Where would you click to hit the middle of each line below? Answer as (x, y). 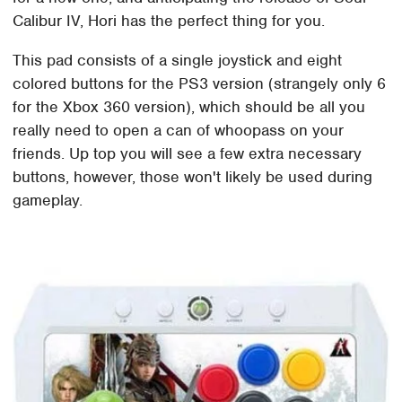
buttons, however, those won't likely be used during (193, 177)
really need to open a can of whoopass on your (179, 131)
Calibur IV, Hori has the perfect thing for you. (169, 21)
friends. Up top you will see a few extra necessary (188, 154)
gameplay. (48, 201)
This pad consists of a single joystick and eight (178, 61)
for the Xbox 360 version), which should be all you (189, 107)
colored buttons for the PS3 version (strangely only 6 (200, 84)
